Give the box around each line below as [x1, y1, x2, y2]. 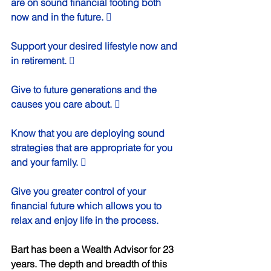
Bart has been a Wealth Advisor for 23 [11, 243, 176, 255]
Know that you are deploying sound [11, 126, 167, 139]
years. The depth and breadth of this [11, 257, 169, 270]
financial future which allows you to [11, 199, 164, 212]
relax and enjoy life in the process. [11, 214, 161, 226]
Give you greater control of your [11, 184, 148, 197]
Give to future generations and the [11, 83, 159, 96]
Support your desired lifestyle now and [11, 39, 180, 52]
